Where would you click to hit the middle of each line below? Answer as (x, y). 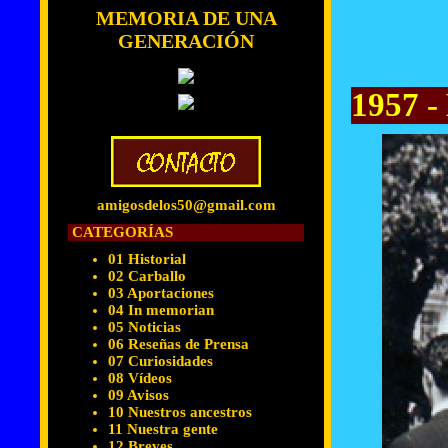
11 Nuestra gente (163, 429)
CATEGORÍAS (120, 232)
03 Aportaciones (161, 293)
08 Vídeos (140, 378)
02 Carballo (147, 276)
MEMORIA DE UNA (186, 18)
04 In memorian (161, 310)
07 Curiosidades (160, 361)
